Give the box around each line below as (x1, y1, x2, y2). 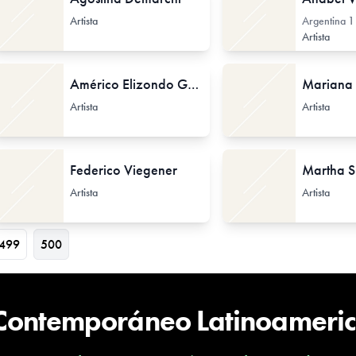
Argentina (302, 14, 348, 28)
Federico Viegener (70, 161, 177, 179)
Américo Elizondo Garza (188, 75, 199, 93)
